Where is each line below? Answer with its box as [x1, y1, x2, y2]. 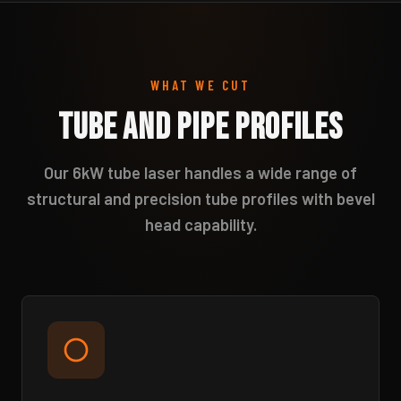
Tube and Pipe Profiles [58, 107, 343, 150]
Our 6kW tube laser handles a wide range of [44, 163, 357, 183]
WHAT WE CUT [150, 77, 251, 94]
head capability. [144, 215, 257, 235]
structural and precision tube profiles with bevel [26, 189, 375, 209]
